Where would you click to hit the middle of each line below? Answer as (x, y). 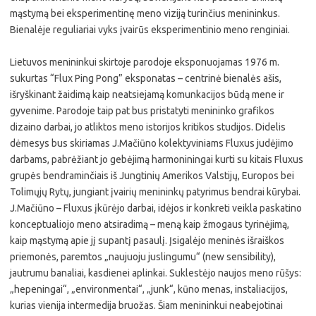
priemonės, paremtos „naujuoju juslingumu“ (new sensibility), (143, 257)
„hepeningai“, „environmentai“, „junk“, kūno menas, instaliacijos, (149, 289)
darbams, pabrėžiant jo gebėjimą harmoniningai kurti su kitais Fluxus (157, 159)
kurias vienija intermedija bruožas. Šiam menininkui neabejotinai (146, 305)
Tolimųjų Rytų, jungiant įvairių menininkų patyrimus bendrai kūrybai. (155, 192)
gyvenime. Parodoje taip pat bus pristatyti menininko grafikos (142, 111)
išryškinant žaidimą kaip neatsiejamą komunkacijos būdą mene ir (147, 95)
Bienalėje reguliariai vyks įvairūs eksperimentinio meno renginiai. (150, 30)
